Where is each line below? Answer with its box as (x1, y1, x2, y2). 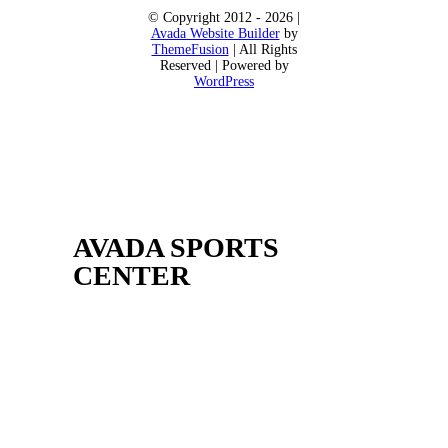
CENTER (72, 259, 190, 291)
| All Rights (228, 42, 297, 58)
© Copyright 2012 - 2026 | (148, 10, 300, 26)
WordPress (194, 74, 254, 90)
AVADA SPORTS (72, 231, 279, 263)
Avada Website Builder (150, 26, 280, 42)
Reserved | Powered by (159, 58, 289, 74)
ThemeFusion (151, 42, 229, 58)
